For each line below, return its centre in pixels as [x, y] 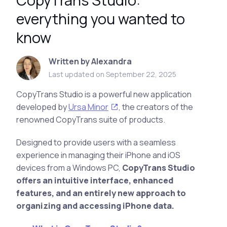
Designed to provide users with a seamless [96, 143]
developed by [42, 107]
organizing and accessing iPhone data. [95, 206]
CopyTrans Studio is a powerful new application [104, 94]
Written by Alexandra [90, 62]
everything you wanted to [101, 19]
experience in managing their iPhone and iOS [98, 155]
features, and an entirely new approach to [101, 193]
